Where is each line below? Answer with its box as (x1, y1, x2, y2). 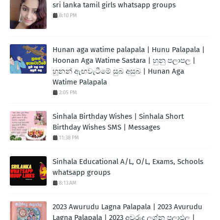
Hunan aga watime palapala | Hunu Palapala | (53, 45, 205, 54)
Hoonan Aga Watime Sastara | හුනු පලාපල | (53, 55, 195, 65)
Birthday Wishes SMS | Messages (53, 122, 160, 132)
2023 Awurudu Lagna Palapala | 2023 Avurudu (53, 202, 202, 211)
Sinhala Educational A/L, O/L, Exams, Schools (53, 157, 203, 166)
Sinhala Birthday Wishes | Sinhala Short (53, 111, 184, 121)
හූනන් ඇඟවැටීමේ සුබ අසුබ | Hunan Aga (53, 66, 184, 76)
